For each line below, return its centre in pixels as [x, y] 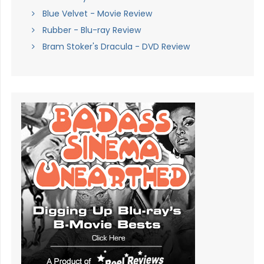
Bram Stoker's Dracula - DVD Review [116, 47]
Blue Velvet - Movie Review [97, 14]
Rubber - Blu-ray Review [91, 30]
